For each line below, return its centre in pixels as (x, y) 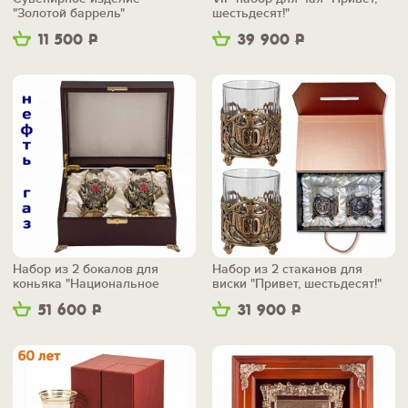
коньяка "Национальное (86, 284)
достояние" (46, 299)
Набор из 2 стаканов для (287, 270)
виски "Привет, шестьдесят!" (297, 284)
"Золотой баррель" (69, 14)
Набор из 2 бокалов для (86, 270)
